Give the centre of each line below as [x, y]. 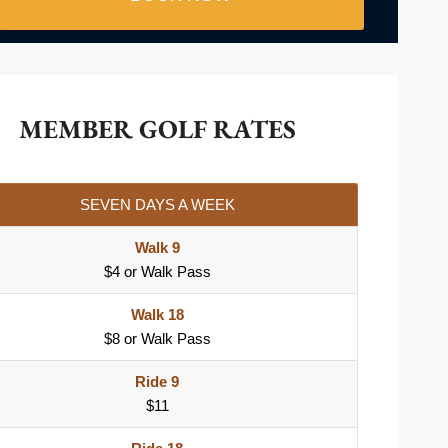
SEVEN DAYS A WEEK [157, 205]
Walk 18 [157, 315]
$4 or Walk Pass [157, 272]
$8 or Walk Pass [157, 339]
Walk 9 [157, 248]
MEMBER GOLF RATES [157, 129]
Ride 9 [157, 382]
